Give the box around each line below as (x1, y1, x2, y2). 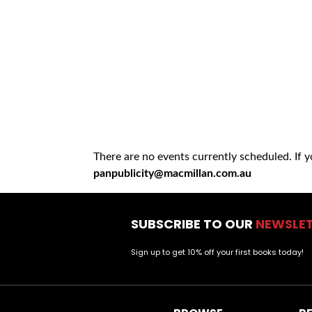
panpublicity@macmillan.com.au (93, 168, 252, 180)
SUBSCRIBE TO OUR (131, 215, 256, 233)
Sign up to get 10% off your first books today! (131, 247, 304, 258)
